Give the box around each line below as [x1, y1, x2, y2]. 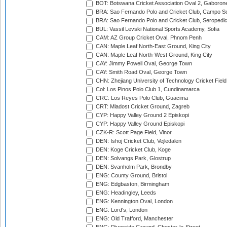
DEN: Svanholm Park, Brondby [94, 164, 172, 170]
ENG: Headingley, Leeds [94, 190, 156, 196]
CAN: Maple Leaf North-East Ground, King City [94, 43, 211, 50]
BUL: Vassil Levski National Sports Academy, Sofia [94, 26, 219, 32]
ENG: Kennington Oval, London [94, 198, 173, 205]
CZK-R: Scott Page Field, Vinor [94, 129, 172, 136]
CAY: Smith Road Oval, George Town [94, 69, 187, 75]
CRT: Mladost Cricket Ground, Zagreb [94, 103, 190, 110]
